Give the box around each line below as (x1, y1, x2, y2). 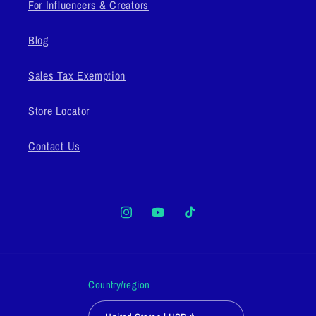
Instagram (118, 212, 164, 229)
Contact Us (28, 138, 80, 154)
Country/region (88, 277, 150, 292)
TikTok (182, 212, 214, 229)
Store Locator (28, 102, 90, 119)
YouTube (150, 212, 189, 229)
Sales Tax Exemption (28, 67, 126, 83)
